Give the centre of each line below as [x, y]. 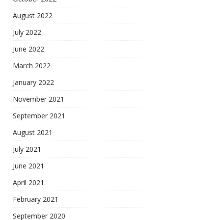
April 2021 [28, 183]
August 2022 [33, 16]
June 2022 [28, 49]
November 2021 [39, 99]
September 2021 [39, 116]
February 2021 [36, 199]
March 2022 [32, 66]
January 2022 [33, 82]
